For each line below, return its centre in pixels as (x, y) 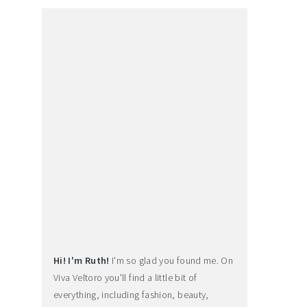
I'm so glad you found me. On (171, 260)
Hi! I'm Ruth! (82, 260)
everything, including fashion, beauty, (131, 295)
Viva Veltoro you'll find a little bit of (125, 278)
